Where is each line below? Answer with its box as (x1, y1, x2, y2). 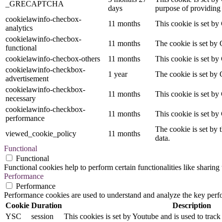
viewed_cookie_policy (5, 129, 76, 138)
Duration (31, 201, 62, 210)
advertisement (5, 74, 49, 83)
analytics (5, 24, 33, 32)
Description (172, 201, 211, 210)
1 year (108, 70, 127, 78)
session (31, 212, 54, 221)
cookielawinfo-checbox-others (5, 55, 100, 63)
